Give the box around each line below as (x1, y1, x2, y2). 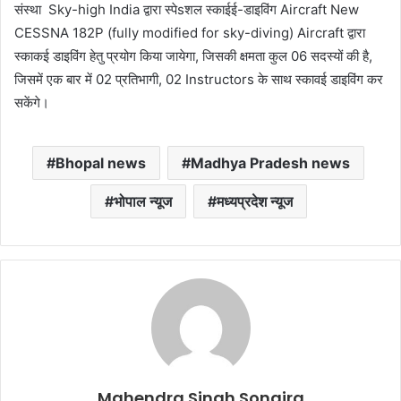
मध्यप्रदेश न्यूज (216, 192, 293, 211)
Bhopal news (55, 154, 146, 173)
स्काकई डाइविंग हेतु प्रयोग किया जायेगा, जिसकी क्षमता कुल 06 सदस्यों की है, (14, 47, 372, 65)
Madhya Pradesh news (191, 154, 350, 173)
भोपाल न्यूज (113, 192, 172, 211)
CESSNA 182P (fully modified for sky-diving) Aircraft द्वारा (14, 24, 365, 42)
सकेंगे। (14, 94, 49, 112)
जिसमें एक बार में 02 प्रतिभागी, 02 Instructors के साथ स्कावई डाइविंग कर (14, 71, 383, 89)
